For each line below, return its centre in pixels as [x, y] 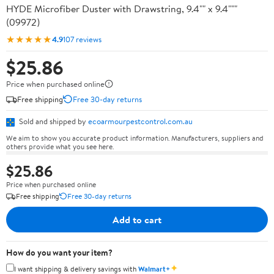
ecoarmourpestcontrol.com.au [140, 121]
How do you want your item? [59, 252]
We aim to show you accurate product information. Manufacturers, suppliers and [135, 138]
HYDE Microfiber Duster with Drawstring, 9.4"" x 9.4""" [122, 9]
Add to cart [137, 219]
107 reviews [82, 39]
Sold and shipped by [53, 121]
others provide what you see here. [60, 146]
